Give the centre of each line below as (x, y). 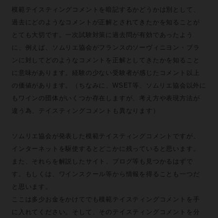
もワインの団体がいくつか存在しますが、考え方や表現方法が (106, 98)
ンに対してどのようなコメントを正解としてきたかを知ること (106, 60)
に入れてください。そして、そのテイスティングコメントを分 (106, 212)
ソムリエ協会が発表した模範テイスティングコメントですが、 (106, 136)
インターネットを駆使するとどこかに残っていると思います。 (106, 149)
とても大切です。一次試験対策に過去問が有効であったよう (102, 35)
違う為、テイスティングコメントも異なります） (85, 111)
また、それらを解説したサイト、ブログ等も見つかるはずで (102, 161)
